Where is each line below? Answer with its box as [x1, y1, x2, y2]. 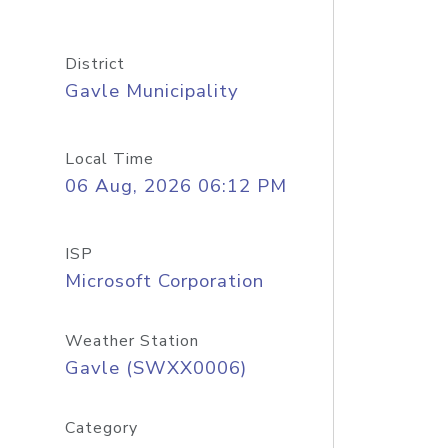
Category [64, 417, 138, 439]
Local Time [64, 148, 154, 170]
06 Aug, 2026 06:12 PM [64, 173, 287, 199]
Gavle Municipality [64, 78, 239, 104]
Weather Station [64, 330, 199, 352]
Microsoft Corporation [64, 268, 264, 294]
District [64, 53, 125, 75]
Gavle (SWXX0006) [64, 355, 247, 381]
